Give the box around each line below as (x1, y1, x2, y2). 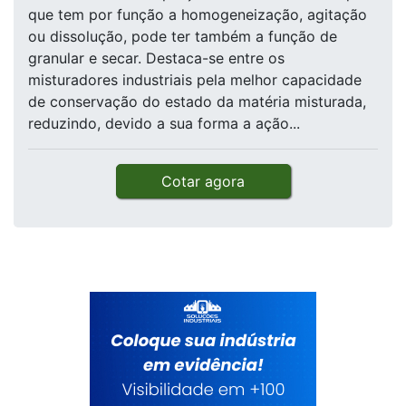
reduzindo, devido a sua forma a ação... (28, 114, 300, 133)
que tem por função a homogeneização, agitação (28, 5, 367, 24)
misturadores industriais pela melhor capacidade (28, 71, 362, 90)
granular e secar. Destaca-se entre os (28, 49, 285, 68)
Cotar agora (161, 172, 245, 191)
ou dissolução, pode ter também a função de (28, 27, 337, 46)
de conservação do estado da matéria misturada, (28, 92, 366, 111)
